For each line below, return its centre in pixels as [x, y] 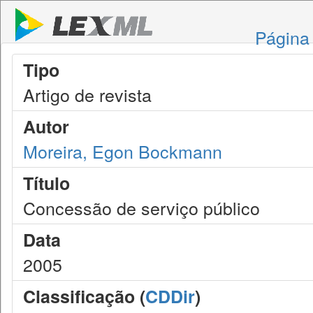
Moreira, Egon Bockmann [123, 151]
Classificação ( [84, 296]
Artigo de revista [87, 94]
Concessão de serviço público [141, 208]
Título [46, 183]
